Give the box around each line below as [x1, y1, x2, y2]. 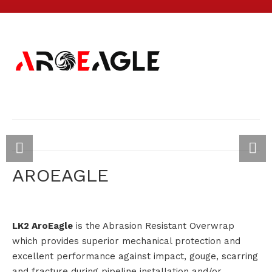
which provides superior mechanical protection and [12, 236, 240, 246]
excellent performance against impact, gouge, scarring [12, 251, 258, 262]
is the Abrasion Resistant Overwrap [73, 220, 234, 231]
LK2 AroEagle [12, 220, 73, 231]
